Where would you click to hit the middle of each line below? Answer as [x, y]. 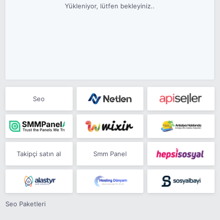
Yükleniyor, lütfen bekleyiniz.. [110, 6]
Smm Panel [110, 153]
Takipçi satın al [39, 153]
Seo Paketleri [26, 204]
